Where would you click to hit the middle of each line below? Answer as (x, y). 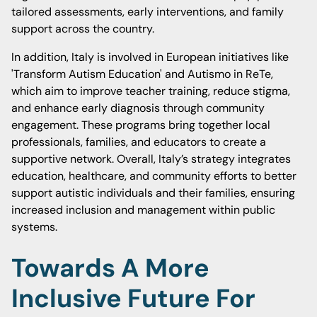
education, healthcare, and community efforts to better (154, 176)
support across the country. (83, 29)
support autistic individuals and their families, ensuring (153, 193)
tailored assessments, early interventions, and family (148, 12)
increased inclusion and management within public (143, 210)
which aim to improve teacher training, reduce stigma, (151, 91)
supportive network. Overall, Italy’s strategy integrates (151, 159)
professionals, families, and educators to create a (139, 142)
